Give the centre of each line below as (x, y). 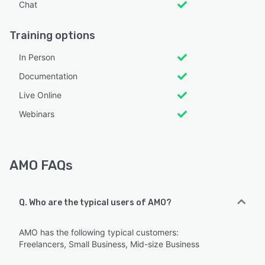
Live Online (40, 95)
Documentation (48, 76)
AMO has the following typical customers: (99, 232)
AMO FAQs (41, 166)
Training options (52, 36)
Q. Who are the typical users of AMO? (95, 203)
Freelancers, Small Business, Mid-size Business (109, 244)
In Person (37, 57)
